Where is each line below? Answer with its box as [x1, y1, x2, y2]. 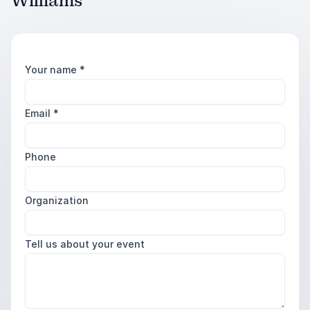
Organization [25, 194, 89, 206]
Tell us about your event [25, 238, 145, 250]
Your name [25, 64, 80, 75]
